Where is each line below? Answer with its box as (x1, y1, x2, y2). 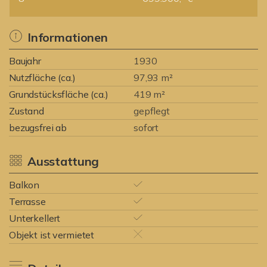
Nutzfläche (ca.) (9, 72, 76, 83)
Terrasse (9, 195, 46, 207)
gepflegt (133, 105, 170, 117)
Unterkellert (9, 212, 61, 224)
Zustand (9, 105, 44, 117)
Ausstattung (27, 154, 100, 169)
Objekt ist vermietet (9, 229, 95, 241)
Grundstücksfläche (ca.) (9, 88, 108, 100)
